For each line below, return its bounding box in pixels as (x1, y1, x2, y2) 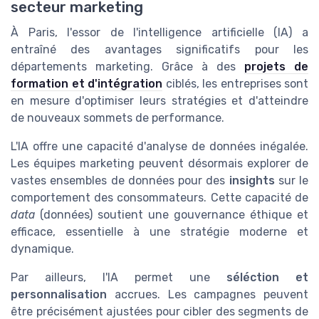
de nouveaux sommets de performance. (11, 111, 224, 125)
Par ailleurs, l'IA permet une (11, 271, 226, 285)
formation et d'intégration (11, 77, 162, 91)
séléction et (226, 271, 308, 285)
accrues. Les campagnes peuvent (107, 288, 308, 302)
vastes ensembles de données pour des (11, 174, 229, 188)
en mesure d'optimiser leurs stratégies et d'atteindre (11, 94, 308, 108)
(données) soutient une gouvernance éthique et (35, 208, 308, 222)
